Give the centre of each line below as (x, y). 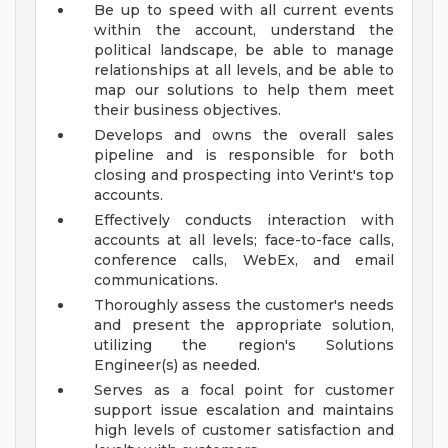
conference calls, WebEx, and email (244, 260)
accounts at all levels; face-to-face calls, (244, 240)
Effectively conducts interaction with (244, 220)
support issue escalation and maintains (244, 410)
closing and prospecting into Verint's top (244, 175)
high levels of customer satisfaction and (244, 430)
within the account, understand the (244, 30)
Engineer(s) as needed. (177, 365)
